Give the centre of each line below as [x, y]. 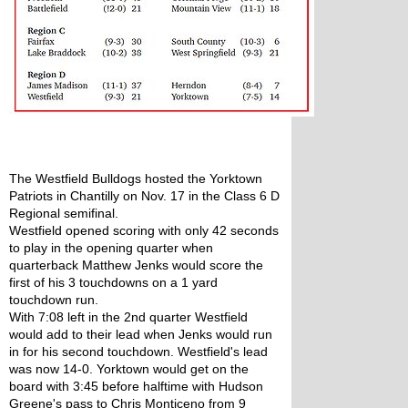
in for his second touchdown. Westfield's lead [138, 352]
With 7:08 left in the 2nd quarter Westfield [128, 317]
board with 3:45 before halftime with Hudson [136, 386]
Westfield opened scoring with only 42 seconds [144, 230]
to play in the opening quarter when [111, 248]
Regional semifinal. [66, 213]
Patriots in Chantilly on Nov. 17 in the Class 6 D [144, 196]
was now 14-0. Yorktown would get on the [129, 369]
